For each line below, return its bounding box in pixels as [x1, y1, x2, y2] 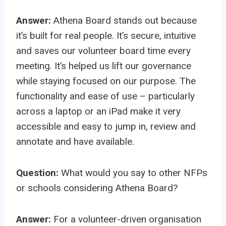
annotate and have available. [16, 135, 137, 147]
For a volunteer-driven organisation [53, 213, 201, 225]
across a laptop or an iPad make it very [16, 105, 181, 117]
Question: [16, 166, 61, 179]
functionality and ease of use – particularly [16, 90, 195, 102]
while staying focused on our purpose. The [16, 75, 196, 87]
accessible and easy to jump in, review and [16, 120, 196, 132]
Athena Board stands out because [53, 14, 197, 26]
